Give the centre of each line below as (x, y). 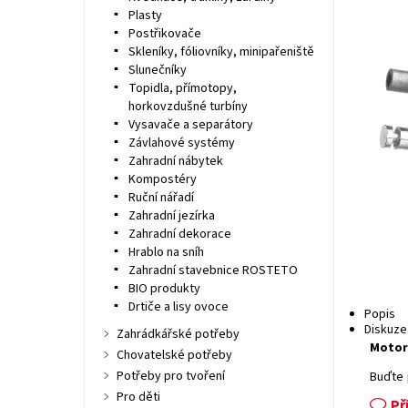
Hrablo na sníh (166, 252)
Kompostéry (162, 179)
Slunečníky (157, 70)
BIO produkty (164, 289)
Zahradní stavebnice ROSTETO (213, 270)
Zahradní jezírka (171, 216)
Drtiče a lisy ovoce (178, 307)
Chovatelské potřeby (174, 355)
